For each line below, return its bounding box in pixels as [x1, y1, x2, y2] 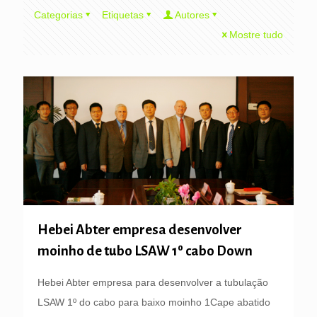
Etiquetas [102, 9, 144, 21]
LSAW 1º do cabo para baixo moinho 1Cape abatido [38, 296, 270, 309]
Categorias [34, 9, 83, 21]
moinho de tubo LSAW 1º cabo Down [38, 243, 253, 259]
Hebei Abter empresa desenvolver [38, 222, 242, 238]
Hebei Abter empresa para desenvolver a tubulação [38, 277, 268, 289]
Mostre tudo [229, 29, 283, 40]
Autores [175, 9, 209, 21]
